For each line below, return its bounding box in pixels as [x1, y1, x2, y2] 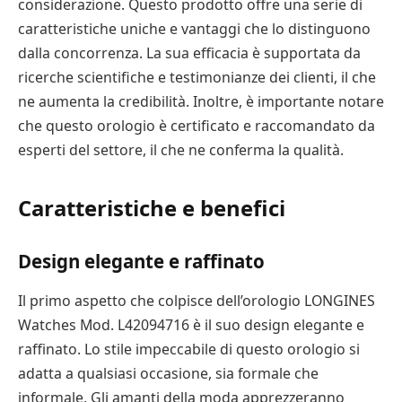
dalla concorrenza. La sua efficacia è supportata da [18, 43, 361, 64]
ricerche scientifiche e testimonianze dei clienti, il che [18, 67, 376, 88]
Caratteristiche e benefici [18, 192, 285, 223]
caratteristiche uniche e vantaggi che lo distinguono [18, 19, 371, 39]
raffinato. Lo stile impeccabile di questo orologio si [18, 338, 360, 359]
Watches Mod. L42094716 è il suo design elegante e [18, 314, 364, 335]
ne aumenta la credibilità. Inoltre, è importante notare [18, 92, 384, 112]
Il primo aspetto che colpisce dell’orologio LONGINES [18, 290, 375, 310]
